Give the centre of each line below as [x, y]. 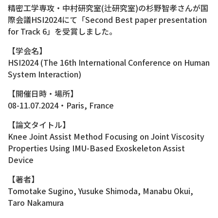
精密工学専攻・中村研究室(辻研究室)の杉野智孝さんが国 [108, 8]
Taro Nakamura [36, 203]
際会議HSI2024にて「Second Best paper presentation [107, 20]
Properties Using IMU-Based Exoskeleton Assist [96, 148]
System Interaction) [45, 74]
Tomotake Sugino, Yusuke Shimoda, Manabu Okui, [100, 191]
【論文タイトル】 [39, 125]
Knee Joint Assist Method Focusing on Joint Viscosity [106, 136]
